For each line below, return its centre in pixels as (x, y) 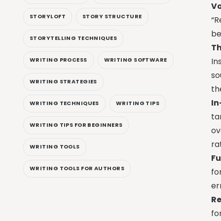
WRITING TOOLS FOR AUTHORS (77, 168)
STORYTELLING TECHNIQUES (74, 38)
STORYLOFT (48, 17)
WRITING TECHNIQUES (64, 103)
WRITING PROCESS (58, 60)
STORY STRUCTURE (112, 17)
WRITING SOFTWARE (135, 60)
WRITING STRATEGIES (63, 82)
